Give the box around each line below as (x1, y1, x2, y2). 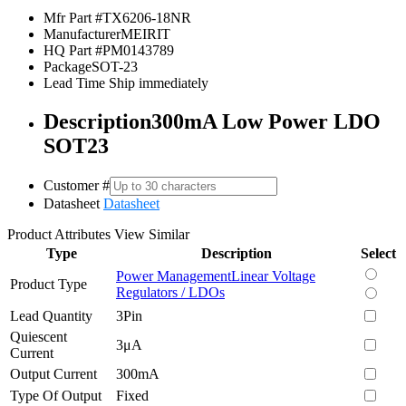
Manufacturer (43, 25, 121, 42)
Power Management (116, 267, 231, 284)
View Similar (114, 226, 189, 242)
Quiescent (10, 328, 67, 344)
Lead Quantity (10, 307, 92, 324)
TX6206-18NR (102, 9, 191, 25)
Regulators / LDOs (116, 284, 225, 300)
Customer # (43, 177, 110, 193)
